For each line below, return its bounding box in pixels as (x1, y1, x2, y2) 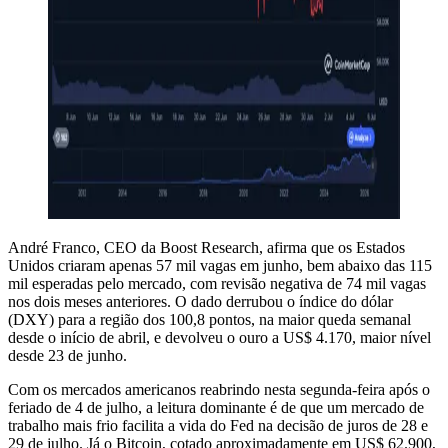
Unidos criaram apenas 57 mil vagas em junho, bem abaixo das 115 (8, 256, 432, 274)
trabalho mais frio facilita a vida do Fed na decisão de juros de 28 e (8, 416, 428, 434)
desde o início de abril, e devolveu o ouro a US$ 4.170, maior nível (8, 328, 431, 346)
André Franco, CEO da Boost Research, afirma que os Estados (8, 238, 405, 256)
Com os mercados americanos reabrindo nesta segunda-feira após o (8, 380, 430, 398)
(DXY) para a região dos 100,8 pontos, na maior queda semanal (8, 310, 411, 328)
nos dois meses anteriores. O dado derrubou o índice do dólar (8, 292, 393, 310)
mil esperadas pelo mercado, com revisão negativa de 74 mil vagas (8, 274, 426, 292)
